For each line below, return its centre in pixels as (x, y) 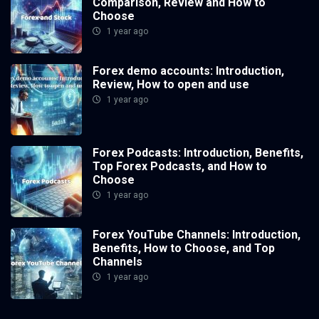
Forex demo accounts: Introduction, (188, 71)
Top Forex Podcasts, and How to (180, 167)
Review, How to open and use (171, 85)
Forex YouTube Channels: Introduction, (197, 235)
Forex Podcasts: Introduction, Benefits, (198, 153)
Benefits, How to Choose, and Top (184, 249)
